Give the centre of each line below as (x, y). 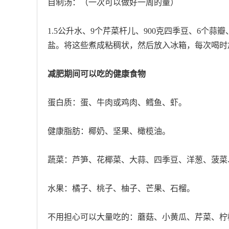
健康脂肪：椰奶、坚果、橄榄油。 (109, 131)
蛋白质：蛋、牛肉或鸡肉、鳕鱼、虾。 (117, 102)
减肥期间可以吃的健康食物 (97, 74)
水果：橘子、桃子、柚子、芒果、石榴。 (121, 188)
